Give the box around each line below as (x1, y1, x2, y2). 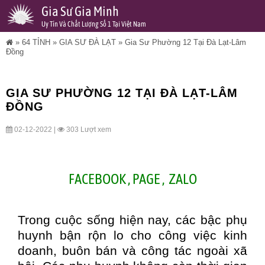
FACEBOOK (68, 171, 126, 187)
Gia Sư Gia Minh (41, 4, 119, 19)
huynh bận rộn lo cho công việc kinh (18, 228, 247, 242)
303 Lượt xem (64, 125, 111, 134)
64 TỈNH (22, 38, 50, 47)
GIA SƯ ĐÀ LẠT (59, 38, 116, 47)
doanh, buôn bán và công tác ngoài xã (18, 244, 247, 257)
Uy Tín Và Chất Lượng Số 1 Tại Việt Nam (41, 20, 146, 28)
